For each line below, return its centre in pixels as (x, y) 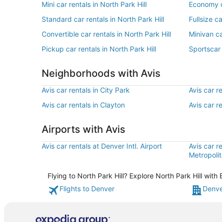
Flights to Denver (87, 189)
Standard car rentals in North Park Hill (103, 19)
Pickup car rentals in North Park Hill (99, 49)
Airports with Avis (83, 129)
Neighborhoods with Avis (102, 73)
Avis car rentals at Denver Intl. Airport (102, 146)
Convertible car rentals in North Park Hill (106, 34)
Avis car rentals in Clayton (83, 105)
